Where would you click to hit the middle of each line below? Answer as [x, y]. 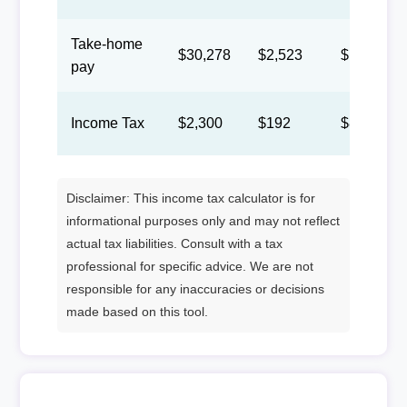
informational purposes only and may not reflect [203, 220]
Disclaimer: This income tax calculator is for [190, 198]
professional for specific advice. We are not [189, 266]
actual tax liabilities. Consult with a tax [174, 243]
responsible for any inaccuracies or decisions [195, 288]
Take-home [106, 44]
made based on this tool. [137, 311]
